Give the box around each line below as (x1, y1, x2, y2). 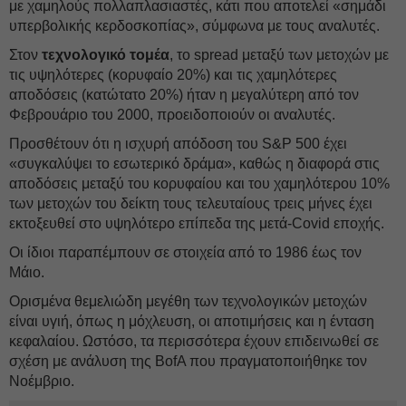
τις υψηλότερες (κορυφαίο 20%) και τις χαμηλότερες (9, 67, 337, 82)
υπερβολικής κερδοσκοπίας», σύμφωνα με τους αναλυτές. (9, 18, 380, 34)
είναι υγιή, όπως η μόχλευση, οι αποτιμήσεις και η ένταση (9, 314, 374, 329)
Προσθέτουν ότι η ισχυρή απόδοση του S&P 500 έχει (9, 136, 347, 151)
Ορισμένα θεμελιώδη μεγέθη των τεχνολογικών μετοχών (9, 294, 367, 309)
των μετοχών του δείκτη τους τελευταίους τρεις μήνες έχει (9, 196, 372, 211)
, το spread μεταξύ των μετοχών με (169, 47, 389, 63)
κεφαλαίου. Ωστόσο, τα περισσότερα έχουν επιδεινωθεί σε (9, 333, 379, 349)
